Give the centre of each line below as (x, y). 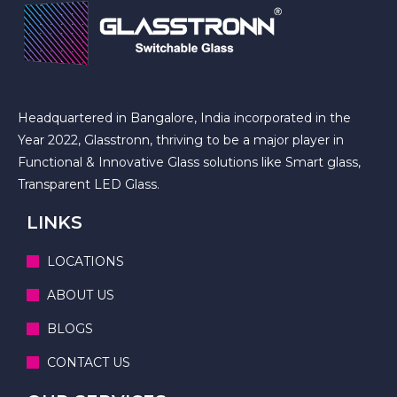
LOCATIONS (85, 261)
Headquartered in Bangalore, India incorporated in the (184, 117)
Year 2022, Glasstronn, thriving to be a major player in (183, 140)
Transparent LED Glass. (89, 184)
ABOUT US (80, 295)
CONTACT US (88, 362)
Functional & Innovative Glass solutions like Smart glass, (189, 162)
